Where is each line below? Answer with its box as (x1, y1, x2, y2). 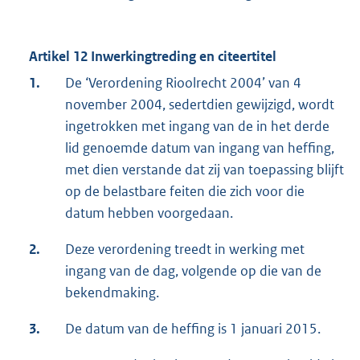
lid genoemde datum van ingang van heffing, (65, 139, 334, 157)
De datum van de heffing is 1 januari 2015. (65, 320, 321, 338)
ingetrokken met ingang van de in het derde (65, 117, 329, 136)
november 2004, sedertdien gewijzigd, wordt (65, 96, 334, 114)
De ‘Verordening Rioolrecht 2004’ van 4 (65, 74, 301, 92)
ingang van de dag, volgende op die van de (65, 262, 321, 280)
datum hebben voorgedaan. (65, 204, 233, 223)
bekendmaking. (65, 284, 159, 302)
